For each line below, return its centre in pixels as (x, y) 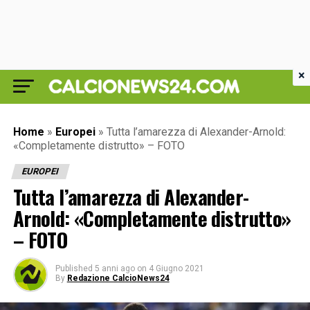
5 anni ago (115, 268)
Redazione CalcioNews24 (118, 278)
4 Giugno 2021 (176, 268)
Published (74, 268)
